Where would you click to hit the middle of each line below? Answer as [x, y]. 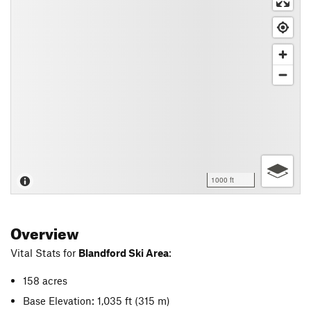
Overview [45, 231]
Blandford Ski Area [124, 253]
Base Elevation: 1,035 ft [79, 300]
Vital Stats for [44, 253]
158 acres [45, 280]
